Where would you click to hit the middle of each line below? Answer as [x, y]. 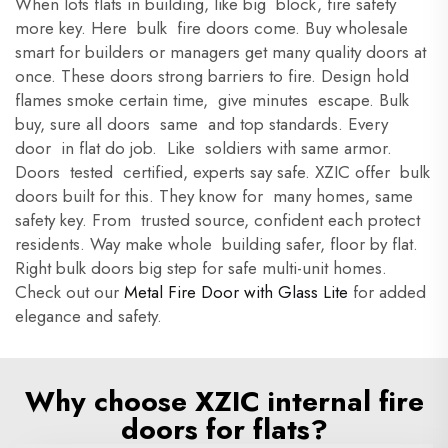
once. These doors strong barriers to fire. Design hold [212, 76]
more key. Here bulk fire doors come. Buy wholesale [211, 28]
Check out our [69, 292]
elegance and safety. [88, 316]
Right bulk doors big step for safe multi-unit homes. [201, 268]
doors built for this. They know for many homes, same [214, 196]
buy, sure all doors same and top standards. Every [201, 124]
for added [387, 292]
